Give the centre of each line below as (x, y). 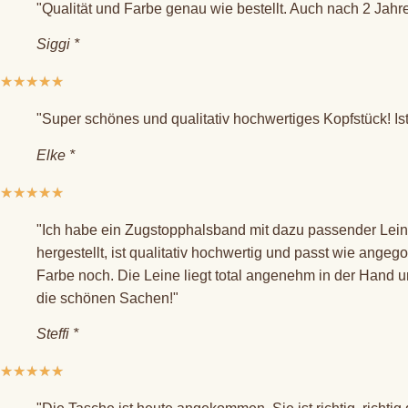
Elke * (56, 155)
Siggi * (58, 45)
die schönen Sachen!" (107, 298)
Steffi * (57, 333)
